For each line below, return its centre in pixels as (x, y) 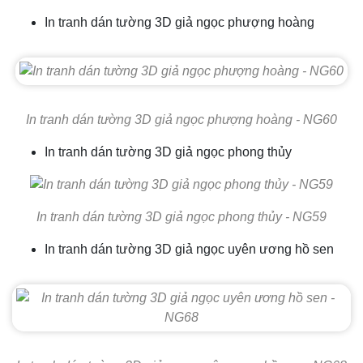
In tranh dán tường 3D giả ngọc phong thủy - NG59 (181, 217)
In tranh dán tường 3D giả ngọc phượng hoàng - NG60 (181, 119)
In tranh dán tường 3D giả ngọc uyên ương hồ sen (189, 250)
